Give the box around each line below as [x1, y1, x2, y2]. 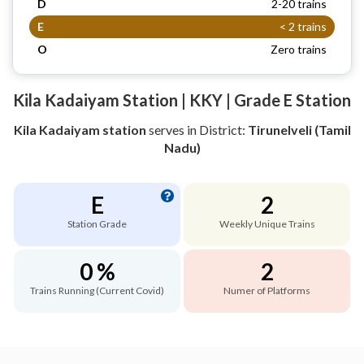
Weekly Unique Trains [219, 217, 315, 230]
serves [145, 121, 187, 137]
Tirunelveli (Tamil [247, 121, 351, 137]
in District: [186, 121, 248, 137]
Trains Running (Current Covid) [30, 284, 164, 297]
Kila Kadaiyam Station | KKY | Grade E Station [13, 89, 351, 110]
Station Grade [67, 217, 127, 230]
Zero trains [271, 41, 327, 56]
